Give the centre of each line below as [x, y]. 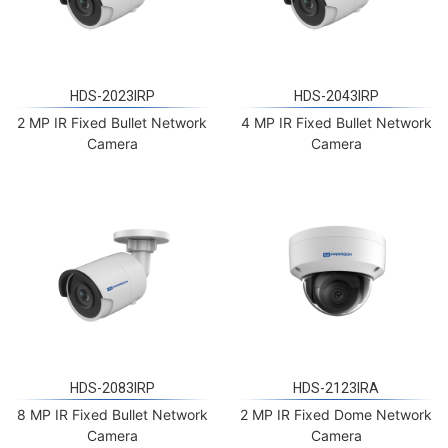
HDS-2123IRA [336, 375]
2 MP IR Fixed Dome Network [336, 402]
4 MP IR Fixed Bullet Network [336, 109]
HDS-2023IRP [112, 82]
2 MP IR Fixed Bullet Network [112, 109]
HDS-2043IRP [336, 82]
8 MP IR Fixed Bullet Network [112, 402]
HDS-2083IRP [112, 375]
